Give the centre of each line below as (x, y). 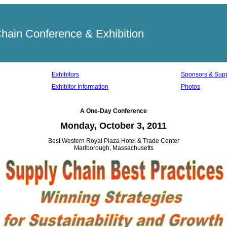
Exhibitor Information (80, 87)
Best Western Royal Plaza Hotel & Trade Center (113, 141)
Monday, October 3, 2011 (113, 126)
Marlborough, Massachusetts (113, 148)
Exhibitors (65, 74)
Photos (191, 87)
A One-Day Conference (113, 111)
